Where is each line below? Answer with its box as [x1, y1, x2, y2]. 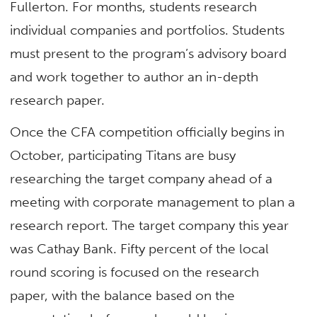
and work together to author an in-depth [10, 68, 259, 85]
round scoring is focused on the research [10, 264, 260, 280]
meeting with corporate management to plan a [10, 194, 296, 210]
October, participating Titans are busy [10, 147, 236, 163]
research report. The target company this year [10, 217, 289, 234]
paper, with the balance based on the [10, 287, 236, 304]
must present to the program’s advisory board [10, 45, 287, 62]
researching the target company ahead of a [10, 171, 273, 187]
